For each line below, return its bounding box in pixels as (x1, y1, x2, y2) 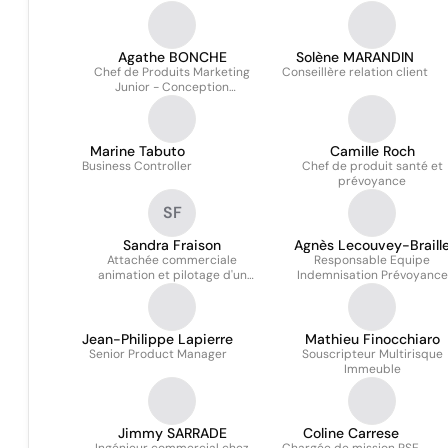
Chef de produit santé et (301, 158, 443, 174)
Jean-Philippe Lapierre (82, 330, 233, 348)
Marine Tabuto (89, 142, 185, 160)
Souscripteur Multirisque (301, 346, 443, 362)
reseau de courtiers (116, 282, 228, 298)
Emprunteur (137, 94, 207, 110)
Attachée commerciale (107, 252, 237, 268)
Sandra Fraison (123, 236, 221, 254)
